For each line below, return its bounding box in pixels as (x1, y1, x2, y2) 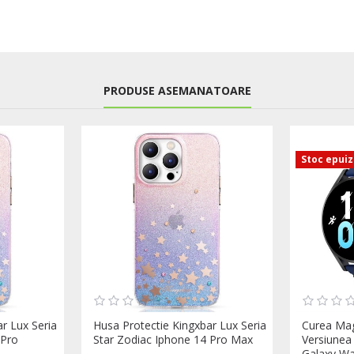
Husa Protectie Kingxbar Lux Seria (92, 318, 266, 333)
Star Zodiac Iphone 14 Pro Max (92, 332, 253, 348)
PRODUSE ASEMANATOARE (103, 83, 251, 99)
